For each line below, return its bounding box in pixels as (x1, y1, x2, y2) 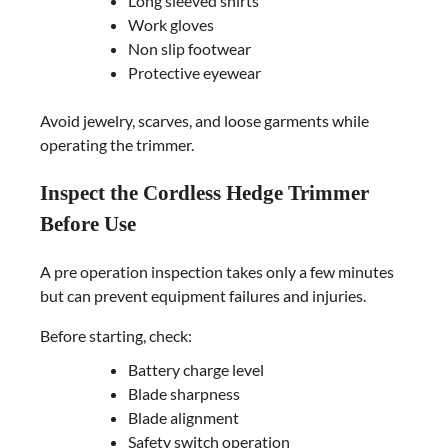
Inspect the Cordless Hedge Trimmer (40, 181, 369, 205)
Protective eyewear (128, 62, 261, 82)
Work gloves (128, 14, 214, 34)
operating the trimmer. (40, 134, 194, 154)
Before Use (40, 212, 136, 236)
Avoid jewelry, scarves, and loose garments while (40, 110, 369, 130)
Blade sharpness (128, 384, 240, 404)
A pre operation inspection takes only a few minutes (40, 262, 394, 282)
